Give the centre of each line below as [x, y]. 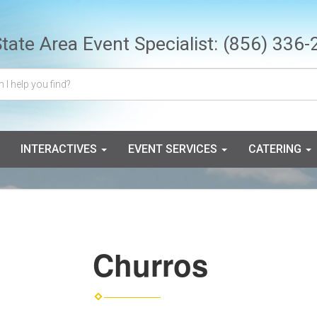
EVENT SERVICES [174, 149]
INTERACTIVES [60, 149]
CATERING [276, 149]
